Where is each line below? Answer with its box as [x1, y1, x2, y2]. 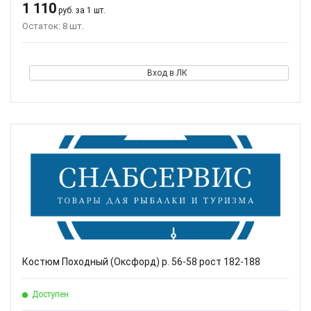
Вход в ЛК [146, 68, 187, 78]
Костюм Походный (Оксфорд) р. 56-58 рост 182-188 [22, 256, 260, 267]
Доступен [32, 289, 69, 299]
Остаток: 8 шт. [22, 21, 84, 31]
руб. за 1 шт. [56, 6, 106, 15]
